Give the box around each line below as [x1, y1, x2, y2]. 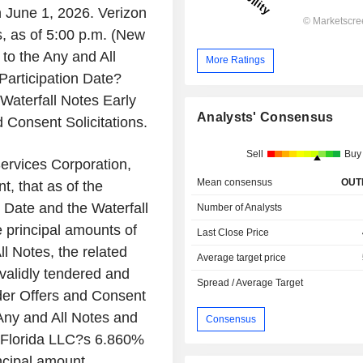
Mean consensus [197, 177, 273, 189]
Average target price [197, 252, 287, 264]
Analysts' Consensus [197, 110, 334, 125]
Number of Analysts [197, 202, 283, 214]
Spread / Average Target [197, 277, 304, 289]
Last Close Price [197, 227, 270, 239]
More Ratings [206, 54, 266, 66]
